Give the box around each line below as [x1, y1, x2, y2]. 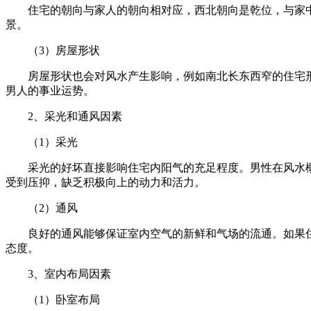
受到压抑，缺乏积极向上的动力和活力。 [6, 176, 205, 188]
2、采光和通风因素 [28, 110, 122, 122]
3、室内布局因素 [28, 267, 111, 280]
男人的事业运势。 [6, 84, 94, 96]
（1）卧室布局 [28, 293, 100, 305]
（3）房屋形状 [28, 44, 100, 56]
